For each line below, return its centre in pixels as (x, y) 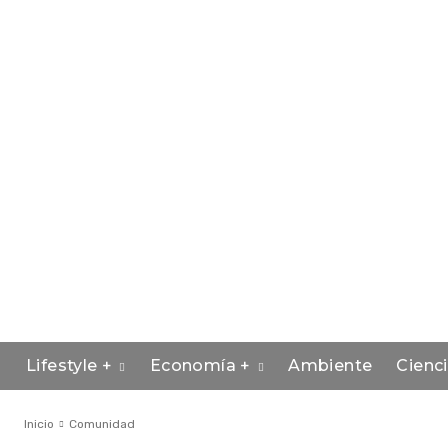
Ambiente (330, 365)
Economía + (200, 365)
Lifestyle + (69, 365)
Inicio (39, 424)
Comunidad (102, 424)
